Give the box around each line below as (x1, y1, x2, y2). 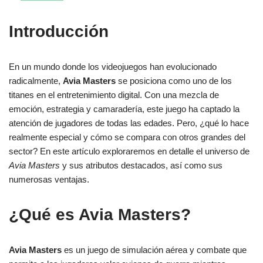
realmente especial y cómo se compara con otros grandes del (9, 132, 245, 143)
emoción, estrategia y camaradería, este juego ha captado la (9, 104, 240, 114)
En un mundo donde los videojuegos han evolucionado (9, 62, 217, 72)
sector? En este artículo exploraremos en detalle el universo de (9, 146, 249, 157)
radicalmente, (9, 76, 63, 86)
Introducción (9, 22, 109, 41)
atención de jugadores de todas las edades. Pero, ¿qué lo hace (9, 118, 249, 129)
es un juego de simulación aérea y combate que (62, 245, 247, 255)
